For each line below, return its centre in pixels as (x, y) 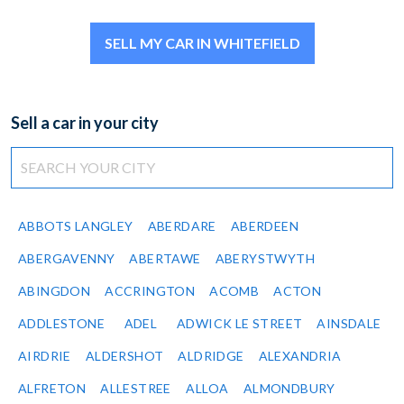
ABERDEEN (265, 226)
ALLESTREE (136, 389)
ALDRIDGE (211, 356)
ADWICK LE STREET (240, 324)
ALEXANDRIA (300, 356)
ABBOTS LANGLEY (76, 226)
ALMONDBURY (289, 389)
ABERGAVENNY (67, 259)
